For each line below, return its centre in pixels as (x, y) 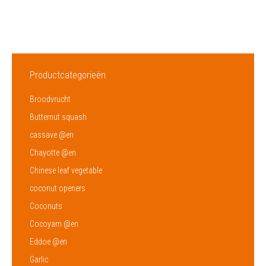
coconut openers (58, 188)
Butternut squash (58, 117)
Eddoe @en (48, 241)
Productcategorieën (68, 75)
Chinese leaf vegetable (66, 170)
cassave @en (52, 134)
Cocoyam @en (54, 224)
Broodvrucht (50, 99)
